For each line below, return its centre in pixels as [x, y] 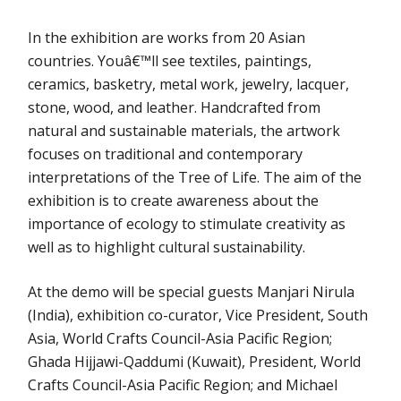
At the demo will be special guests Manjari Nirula [192, 292]
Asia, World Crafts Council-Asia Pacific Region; [180, 339]
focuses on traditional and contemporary [166, 154]
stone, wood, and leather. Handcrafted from [175, 108]
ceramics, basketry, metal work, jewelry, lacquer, [189, 85]
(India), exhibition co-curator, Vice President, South [198, 316]
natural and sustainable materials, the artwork [184, 131]
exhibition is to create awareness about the [174, 201]
